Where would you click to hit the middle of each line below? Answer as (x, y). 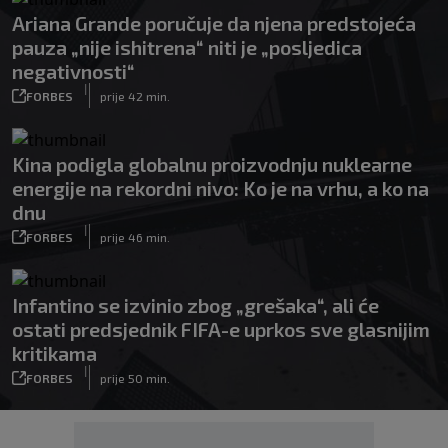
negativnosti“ (73, 71)
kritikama (54, 353)
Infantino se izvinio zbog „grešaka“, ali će (195, 305)
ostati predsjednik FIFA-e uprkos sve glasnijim (221, 329)
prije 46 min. (135, 236)
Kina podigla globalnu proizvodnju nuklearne (212, 164)
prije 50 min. (135, 377)
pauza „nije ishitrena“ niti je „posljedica (187, 47)
